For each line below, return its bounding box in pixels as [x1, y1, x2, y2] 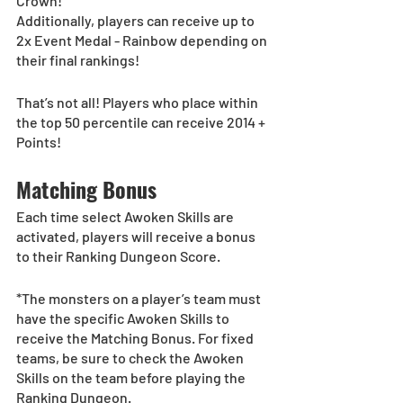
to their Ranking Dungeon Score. [16, 246, 220, 264]
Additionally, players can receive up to [16, 11, 257, 29]
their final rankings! [16, 50, 139, 68]
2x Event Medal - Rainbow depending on [16, 31, 270, 49]
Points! [16, 132, 61, 150]
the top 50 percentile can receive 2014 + [16, 112, 268, 130]
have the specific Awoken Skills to [16, 309, 232, 327]
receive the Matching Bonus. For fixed [16, 328, 256, 346]
